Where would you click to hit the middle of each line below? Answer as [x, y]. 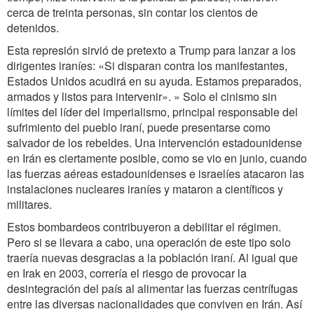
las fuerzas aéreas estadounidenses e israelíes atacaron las [156, 173]
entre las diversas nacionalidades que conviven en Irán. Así [155, 304]
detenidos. [33, 28]
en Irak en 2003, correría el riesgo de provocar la [127, 273]
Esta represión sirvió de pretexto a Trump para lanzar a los [151, 50]
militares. [29, 204]
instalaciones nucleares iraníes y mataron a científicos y [145, 189]
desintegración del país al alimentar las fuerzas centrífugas [152, 288]
